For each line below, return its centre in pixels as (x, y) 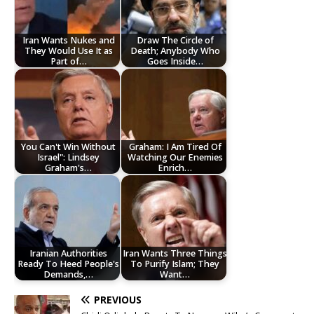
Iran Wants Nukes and (68, 40)
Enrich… (175, 168)
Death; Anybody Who (175, 50)
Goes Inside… (175, 61)
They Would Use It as (68, 50)
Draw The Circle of (175, 40)
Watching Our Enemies (175, 157)
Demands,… (69, 274)
